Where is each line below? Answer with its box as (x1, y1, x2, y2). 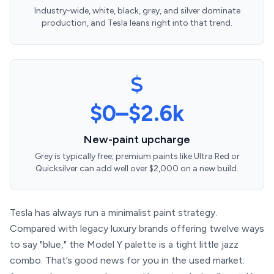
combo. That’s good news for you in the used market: (10, 254, 245, 266)
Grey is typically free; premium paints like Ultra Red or (34, 151, 240, 161)
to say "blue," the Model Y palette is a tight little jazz (10, 239, 239, 250)
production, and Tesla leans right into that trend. (42, 18, 232, 28)
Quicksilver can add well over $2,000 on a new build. (35, 163, 239, 174)
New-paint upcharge (84, 133, 190, 146)
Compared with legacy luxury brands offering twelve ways (10, 223, 264, 234)
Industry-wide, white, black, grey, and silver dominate (34, 6, 240, 16)
